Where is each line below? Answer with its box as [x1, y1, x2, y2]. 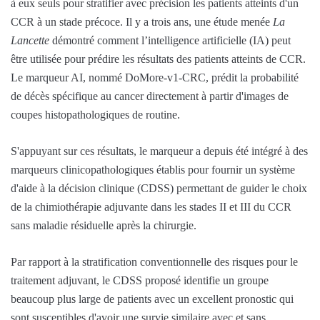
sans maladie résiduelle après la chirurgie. [11, 219, 196, 231]
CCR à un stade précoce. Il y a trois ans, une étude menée [11, 15, 273, 28]
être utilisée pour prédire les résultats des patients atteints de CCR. [11, 52, 306, 65]
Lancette [11, 34, 49, 46]
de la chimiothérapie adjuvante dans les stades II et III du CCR [11, 200, 291, 213]
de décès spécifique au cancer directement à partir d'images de [11, 89, 289, 102]
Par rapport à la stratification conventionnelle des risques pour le [11, 255, 298, 268]
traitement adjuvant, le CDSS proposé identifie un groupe [11, 274, 269, 286]
